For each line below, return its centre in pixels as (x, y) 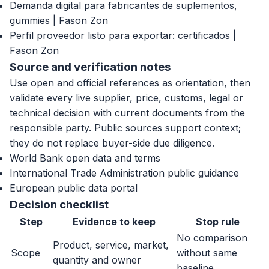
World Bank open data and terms (85, 158)
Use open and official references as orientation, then (130, 83)
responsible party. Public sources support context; (125, 128)
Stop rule (217, 221)
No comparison (212, 237)
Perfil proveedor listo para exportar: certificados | (123, 35)
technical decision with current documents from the (127, 113)
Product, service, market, (111, 245)
